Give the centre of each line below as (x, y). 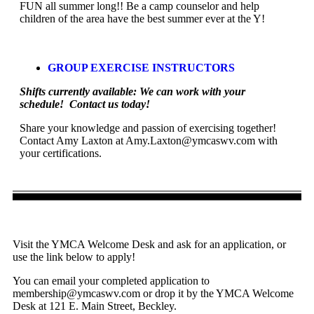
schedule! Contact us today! (85, 104)
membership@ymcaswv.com (76, 293)
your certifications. (61, 153)
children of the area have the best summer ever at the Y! (145, 18)
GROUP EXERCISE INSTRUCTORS (141, 67)
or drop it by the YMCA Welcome (217, 293)
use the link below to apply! (74, 257)
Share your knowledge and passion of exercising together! (148, 128)
